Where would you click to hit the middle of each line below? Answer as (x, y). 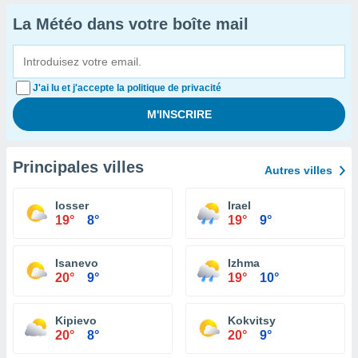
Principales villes (78, 167)
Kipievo (76, 320)
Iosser (72, 205)
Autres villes (298, 170)
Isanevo (77, 263)
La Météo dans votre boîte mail (131, 24)
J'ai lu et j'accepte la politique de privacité (127, 88)
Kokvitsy (252, 320)
